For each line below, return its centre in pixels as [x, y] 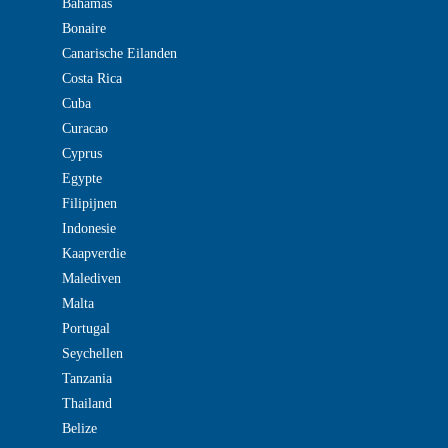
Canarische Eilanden [119, 53]
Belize [79, 428]
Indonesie [89, 228]
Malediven [91, 278]
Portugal [86, 328]
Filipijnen [89, 203]
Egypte [82, 178]
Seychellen [92, 353]
